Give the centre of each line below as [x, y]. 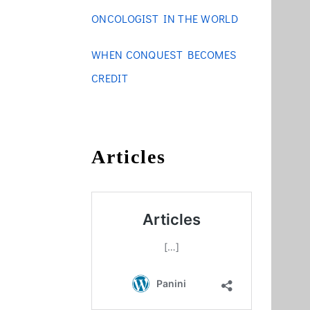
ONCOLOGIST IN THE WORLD [165, 18]
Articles [129, 157]
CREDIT [110, 78]
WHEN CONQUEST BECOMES [164, 54]
